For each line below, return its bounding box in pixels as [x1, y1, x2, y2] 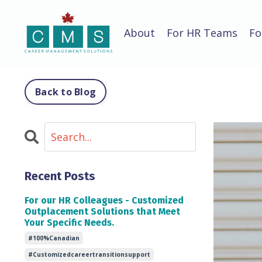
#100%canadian [28, 234, 80, 243]
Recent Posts [25, 169, 95, 184]
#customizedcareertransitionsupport [28, 250, 150, 259]
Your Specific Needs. [25, 217, 114, 229]
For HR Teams [167, 26, 237, 40]
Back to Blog [35, 85, 96, 99]
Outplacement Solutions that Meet [25, 206, 180, 218]
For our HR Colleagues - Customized [25, 195, 184, 206]
